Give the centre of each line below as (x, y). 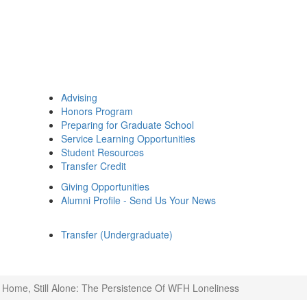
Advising (79, 97)
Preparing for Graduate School (127, 125)
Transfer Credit (94, 166)
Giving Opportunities (105, 186)
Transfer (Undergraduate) (117, 234)
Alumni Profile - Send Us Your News (138, 200)
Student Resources (102, 152)
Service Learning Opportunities (128, 138)
